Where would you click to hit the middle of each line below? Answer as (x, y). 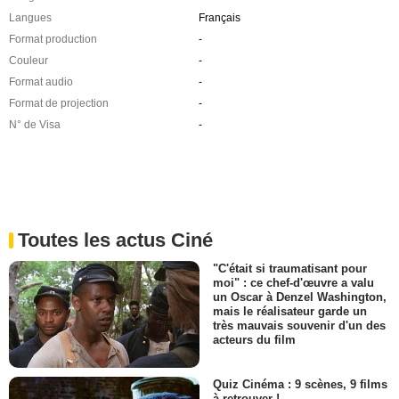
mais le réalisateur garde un (290, 311)
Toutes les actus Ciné (115, 240)
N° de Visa (35, 124)
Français (219, 17)
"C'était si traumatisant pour (290, 268)
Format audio (41, 81)
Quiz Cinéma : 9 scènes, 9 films (300, 384)
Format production (53, 39)
